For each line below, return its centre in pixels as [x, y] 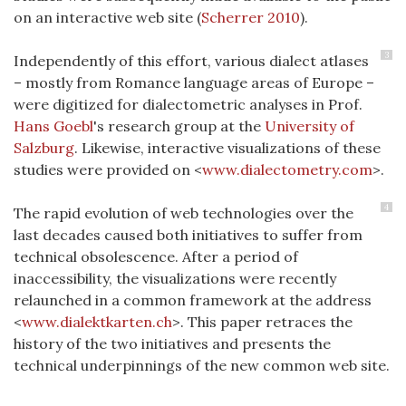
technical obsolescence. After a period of [156, 256]
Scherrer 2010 [251, 17]
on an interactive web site [105, 17]
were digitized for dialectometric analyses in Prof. [188, 104]
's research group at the [179, 126]
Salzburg [44, 148]
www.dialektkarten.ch [97, 322]
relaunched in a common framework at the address [193, 300]
